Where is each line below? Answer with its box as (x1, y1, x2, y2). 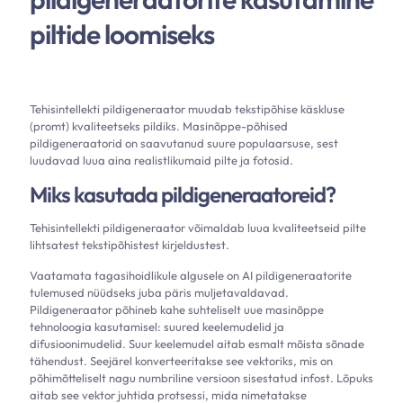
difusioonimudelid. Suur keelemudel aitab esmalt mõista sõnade (30, 336, 364, 351)
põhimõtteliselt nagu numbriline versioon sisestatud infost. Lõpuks (30, 371, 373, 385)
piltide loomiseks (30, 17, 214, 51)
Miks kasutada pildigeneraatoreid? (30, 181, 336, 208)
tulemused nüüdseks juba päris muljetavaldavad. (30, 285, 289, 300)
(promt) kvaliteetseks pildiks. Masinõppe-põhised (30, 119, 288, 133)
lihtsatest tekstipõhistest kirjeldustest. (30, 237, 229, 252)
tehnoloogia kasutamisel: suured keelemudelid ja (30, 319, 284, 334)
